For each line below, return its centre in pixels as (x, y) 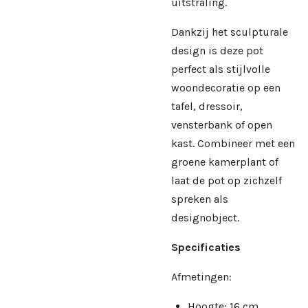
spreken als (200, 199)
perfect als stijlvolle (221, 69)
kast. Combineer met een (233, 143)
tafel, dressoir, (207, 106)
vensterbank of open (222, 124)
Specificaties (206, 247)
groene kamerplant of (225, 162)
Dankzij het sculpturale (230, 32)
